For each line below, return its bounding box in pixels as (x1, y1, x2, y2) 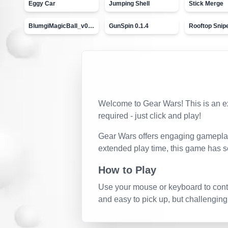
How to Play (98, 164, 156, 176)
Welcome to (98, 99, 143, 108)
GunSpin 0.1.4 (108, 22, 149, 30)
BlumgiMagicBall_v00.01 (88, 22, 94, 30)
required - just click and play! (98, 111, 201, 120)
